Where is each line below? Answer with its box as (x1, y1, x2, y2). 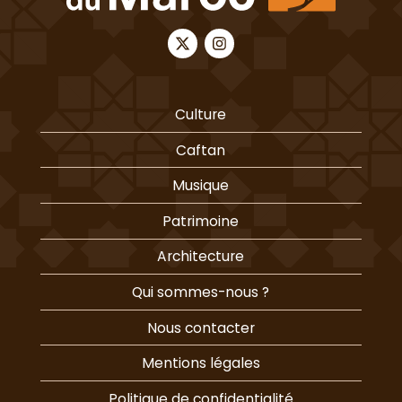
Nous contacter (146, 318, 255, 337)
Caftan (176, 140, 226, 160)
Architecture (157, 247, 245, 267)
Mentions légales (141, 354, 260, 373)
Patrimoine (162, 211, 240, 231)
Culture (175, 105, 227, 125)
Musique (172, 176, 230, 196)
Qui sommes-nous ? (132, 283, 270, 302)
